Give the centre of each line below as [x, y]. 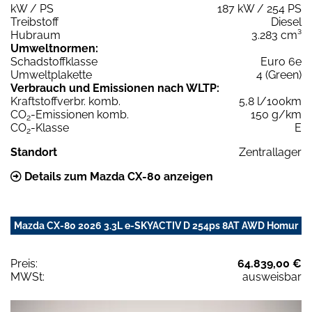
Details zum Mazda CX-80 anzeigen [117, 176]
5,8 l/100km [270, 101]
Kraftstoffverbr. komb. [65, 101]
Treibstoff [34, 22]
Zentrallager [270, 152]
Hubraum [36, 35]
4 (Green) [279, 75]
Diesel [286, 22]
